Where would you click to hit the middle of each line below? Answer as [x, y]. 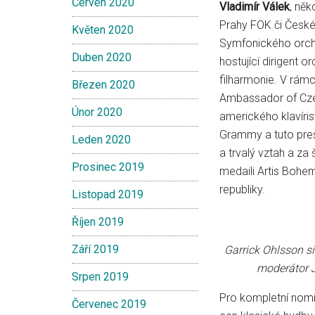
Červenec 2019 [109, 304]
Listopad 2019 [108, 194]
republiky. [242, 189]
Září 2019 [95, 249]
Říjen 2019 [98, 222]
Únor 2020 [97, 112]
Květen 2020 [103, 30]
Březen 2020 [103, 85]
